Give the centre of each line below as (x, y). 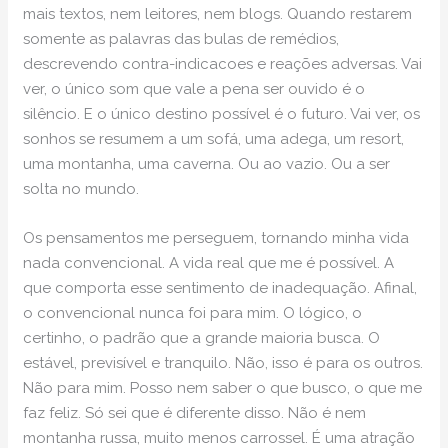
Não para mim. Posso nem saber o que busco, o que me (223, 388)
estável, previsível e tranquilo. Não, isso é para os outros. (223, 363)
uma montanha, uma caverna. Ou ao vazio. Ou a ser (207, 164)
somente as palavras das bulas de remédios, (181, 39)
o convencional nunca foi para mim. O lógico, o (193, 313)
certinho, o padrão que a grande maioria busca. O (202, 338)
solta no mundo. (81, 189)
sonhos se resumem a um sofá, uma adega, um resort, (214, 139)
